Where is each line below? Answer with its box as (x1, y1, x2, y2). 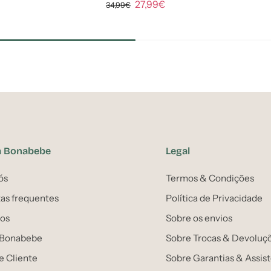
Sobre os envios (166, 212, 232, 224)
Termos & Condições (166, 172, 254, 184)
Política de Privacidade (166, 192, 263, 204)
